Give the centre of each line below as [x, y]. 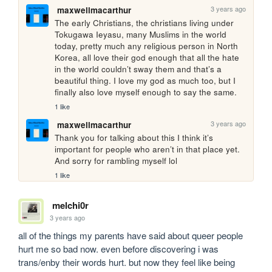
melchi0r [70, 205]
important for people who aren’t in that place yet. [148, 149]
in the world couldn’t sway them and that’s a [138, 69]
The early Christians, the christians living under [144, 23]
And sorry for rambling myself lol [116, 161]
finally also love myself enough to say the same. [146, 92]
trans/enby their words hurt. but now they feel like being [127, 262]
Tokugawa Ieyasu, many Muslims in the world [141, 35]
